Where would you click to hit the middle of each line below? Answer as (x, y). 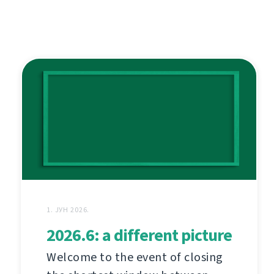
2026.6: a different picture (139, 235)
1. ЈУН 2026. (68, 209)
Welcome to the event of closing (135, 257)
